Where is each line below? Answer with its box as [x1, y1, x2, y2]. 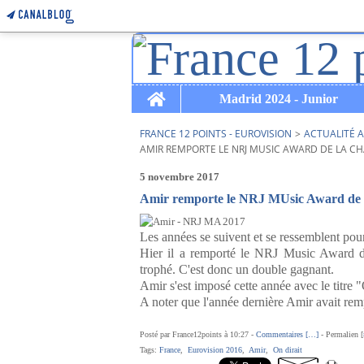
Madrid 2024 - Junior [219, 92, 338, 106]
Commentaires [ [256, 330, 308, 339]
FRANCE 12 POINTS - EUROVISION [140, 127, 292, 141]
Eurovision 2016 [188, 345, 242, 354]
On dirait [273, 345, 302, 354]
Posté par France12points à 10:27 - [140, 330, 256, 339]
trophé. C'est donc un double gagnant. [140, 262, 334, 276]
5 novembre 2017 [140, 171, 219, 183]
